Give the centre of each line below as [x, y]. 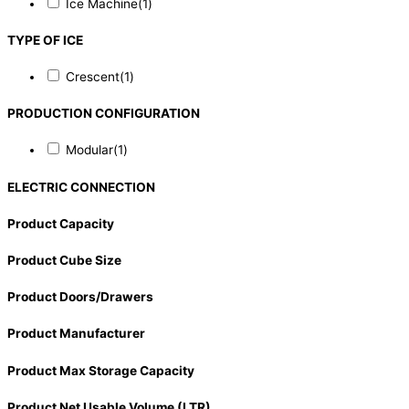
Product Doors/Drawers [80, 297]
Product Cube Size [64, 261]
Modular [89, 150]
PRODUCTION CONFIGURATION [104, 114]
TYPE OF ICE [45, 40]
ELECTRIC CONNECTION [81, 187]
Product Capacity [61, 223]
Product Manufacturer [76, 334]
